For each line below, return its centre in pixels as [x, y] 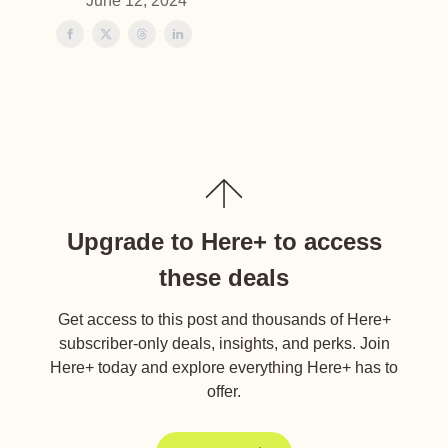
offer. [224, 391]
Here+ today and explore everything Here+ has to [224, 367]
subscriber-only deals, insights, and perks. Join [224, 343]
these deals [224, 277]
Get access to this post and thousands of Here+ [224, 319]
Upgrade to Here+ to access [224, 241]
